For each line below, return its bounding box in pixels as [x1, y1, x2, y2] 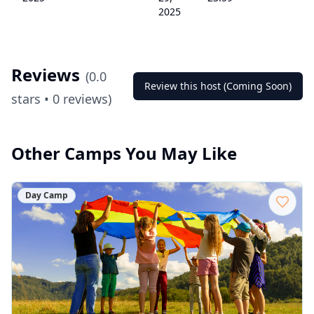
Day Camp [25, 189, 68, 201]
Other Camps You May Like [11, 142, 237, 165]
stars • [11, 90, 53, 107]
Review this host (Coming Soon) [144, 79, 292, 93]
